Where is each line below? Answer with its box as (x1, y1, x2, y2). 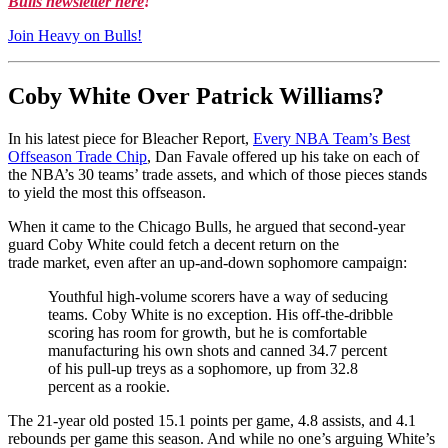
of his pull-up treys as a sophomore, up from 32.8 (48, 360, 358, 378)
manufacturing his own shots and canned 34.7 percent (48, 342, 387, 360)
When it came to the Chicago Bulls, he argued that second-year (8, 218, 405, 236)
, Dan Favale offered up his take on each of (147, 148, 419, 166)
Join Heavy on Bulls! (8, 27, 142, 45)
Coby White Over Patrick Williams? (8, 83, 384, 110)
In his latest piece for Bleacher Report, (8, 130, 253, 148)
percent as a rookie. (48, 378, 170, 396)
